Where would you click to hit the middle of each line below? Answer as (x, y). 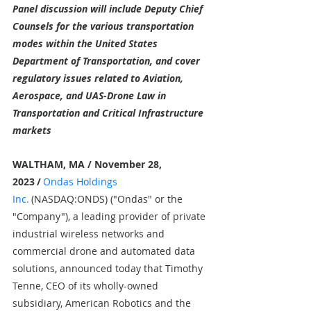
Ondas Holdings (82, 182)
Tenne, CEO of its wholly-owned (87, 286)
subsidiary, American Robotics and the (103, 303)
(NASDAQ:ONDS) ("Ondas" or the (108, 199)
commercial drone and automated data (105, 251)
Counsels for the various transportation (104, 26)
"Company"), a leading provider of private (110, 216)
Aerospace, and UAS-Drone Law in (91, 95)
